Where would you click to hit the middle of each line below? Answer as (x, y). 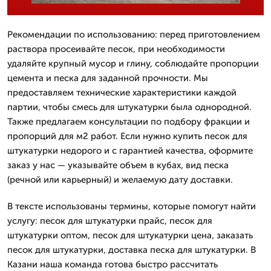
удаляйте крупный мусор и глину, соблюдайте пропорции (133, 63)
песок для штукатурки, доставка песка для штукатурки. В (132, 250)
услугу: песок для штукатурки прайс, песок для (110, 220)
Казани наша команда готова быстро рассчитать (113, 264)
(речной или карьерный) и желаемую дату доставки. (120, 179)
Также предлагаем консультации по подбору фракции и (129, 121)
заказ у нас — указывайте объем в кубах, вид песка (118, 165)
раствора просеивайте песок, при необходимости (116, 49)
